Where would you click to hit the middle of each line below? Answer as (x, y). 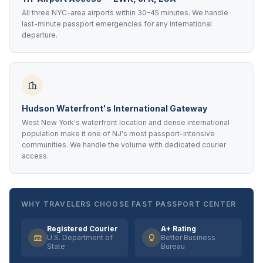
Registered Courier (82, 229)
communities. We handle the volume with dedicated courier (124, 145)
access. (35, 156)
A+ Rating (178, 229)
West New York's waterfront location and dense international (126, 122)
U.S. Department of (80, 237)
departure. (40, 35)
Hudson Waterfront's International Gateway (114, 108)
